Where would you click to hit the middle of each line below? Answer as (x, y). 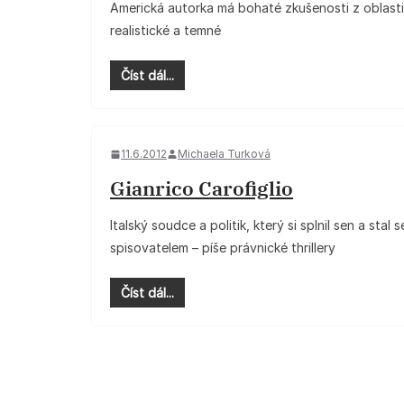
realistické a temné (165, 30)
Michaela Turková (224, 154)
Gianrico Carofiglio (202, 188)
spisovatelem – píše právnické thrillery (223, 248)
